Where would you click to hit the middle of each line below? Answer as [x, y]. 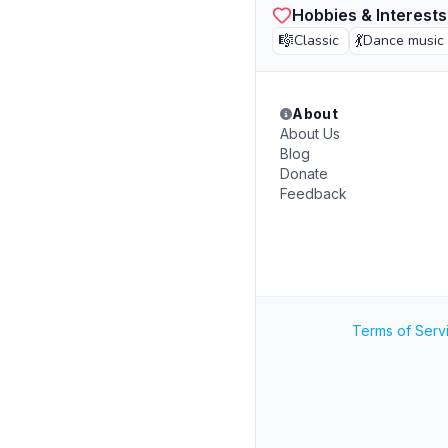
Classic [316, 40]
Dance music [403, 40]
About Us [310, 133]
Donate [304, 173]
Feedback [313, 193]
